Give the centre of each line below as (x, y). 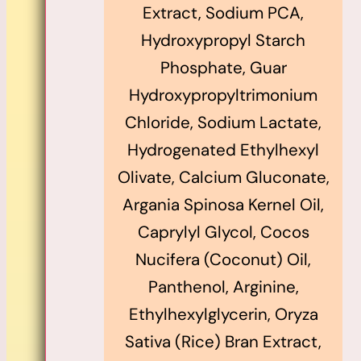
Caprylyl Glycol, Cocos (223, 232)
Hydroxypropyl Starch (223, 40)
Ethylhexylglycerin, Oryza (223, 314)
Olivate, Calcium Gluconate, (223, 177)
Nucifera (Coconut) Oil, (223, 259)
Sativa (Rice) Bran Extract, (223, 341)
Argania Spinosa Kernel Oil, (223, 204)
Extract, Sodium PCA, (223, 12)
